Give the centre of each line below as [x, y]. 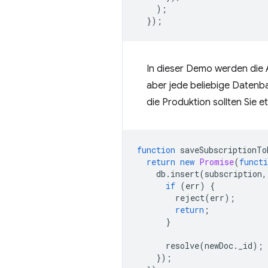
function [156, 150]
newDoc [219, 246]
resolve [182, 246]
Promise [217, 162]
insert [185, 174]
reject [190, 198]
